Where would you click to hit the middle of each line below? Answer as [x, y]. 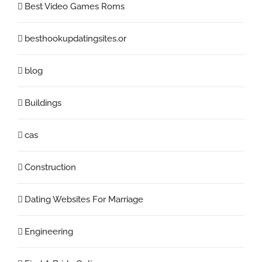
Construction [50, 168]
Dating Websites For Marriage [84, 200]
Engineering [49, 232]
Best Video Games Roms [75, 7]
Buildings [43, 103]
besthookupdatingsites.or [75, 39]
